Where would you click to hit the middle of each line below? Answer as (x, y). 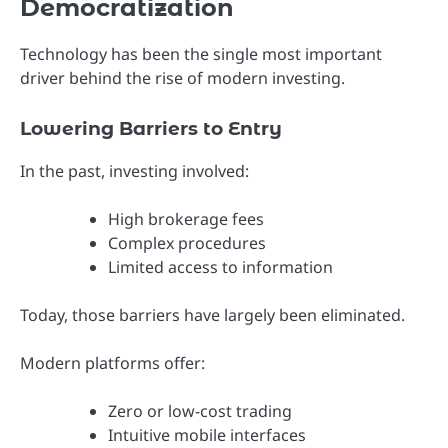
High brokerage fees (186, 218)
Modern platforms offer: (112, 362)
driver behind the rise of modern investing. (182, 78)
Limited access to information (220, 266)
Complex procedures (187, 242)
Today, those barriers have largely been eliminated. (212, 314)
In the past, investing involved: (134, 170)
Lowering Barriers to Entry (151, 128)
